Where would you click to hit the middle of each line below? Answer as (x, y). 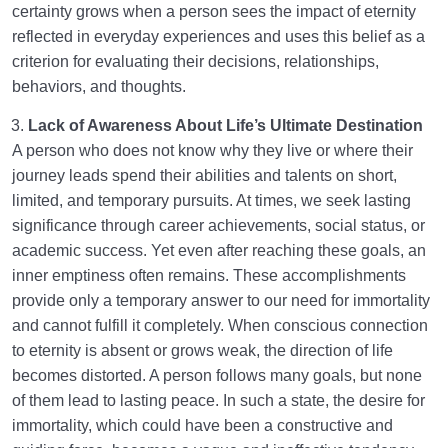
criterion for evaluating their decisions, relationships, (195, 61)
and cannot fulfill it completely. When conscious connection (220, 326)
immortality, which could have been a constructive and (202, 426)
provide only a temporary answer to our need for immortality (221, 301)
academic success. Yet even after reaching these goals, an (219, 251)
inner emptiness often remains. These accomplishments (209, 276)
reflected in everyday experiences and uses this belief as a (218, 36)
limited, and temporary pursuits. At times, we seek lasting (211, 201)
